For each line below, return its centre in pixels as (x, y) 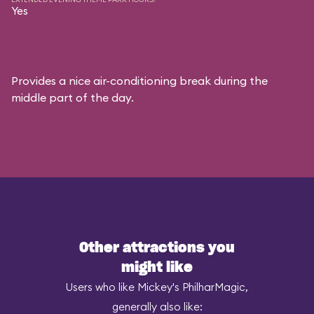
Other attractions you (157, 248)
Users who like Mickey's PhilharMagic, (157, 287)
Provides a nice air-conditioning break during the (139, 81)
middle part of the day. (73, 97)
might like (157, 268)
